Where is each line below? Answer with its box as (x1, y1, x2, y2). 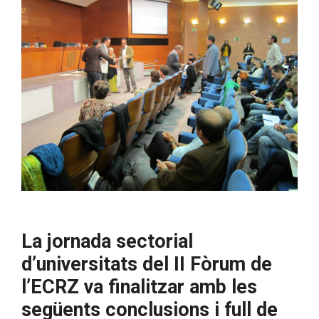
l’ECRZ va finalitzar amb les (21, 276, 257, 298)
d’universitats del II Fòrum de (21, 253, 272, 276)
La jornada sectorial (21, 230, 193, 253)
